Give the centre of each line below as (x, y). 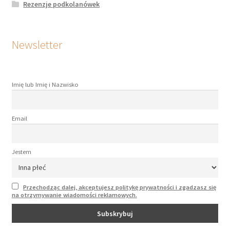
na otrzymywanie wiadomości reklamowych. (74, 195)
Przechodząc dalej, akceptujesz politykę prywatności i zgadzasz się (119, 187)
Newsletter (37, 45)
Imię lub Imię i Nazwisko (45, 85)
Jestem (21, 152)
